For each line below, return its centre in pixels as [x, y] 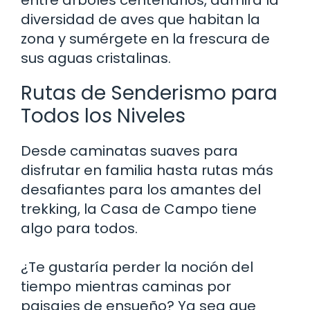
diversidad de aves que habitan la [140, 19]
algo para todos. [79, 228]
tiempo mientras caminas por [126, 286]
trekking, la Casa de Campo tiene [139, 209]
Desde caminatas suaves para [129, 151]
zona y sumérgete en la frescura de [145, 38]
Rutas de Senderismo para [149, 93]
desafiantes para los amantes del [141, 189]
